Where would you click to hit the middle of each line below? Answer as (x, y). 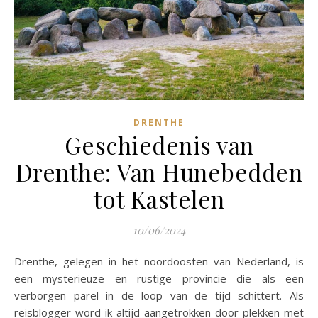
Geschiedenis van (159, 144)
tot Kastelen (159, 198)
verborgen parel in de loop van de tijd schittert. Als (159, 295)
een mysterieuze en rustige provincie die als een (159, 278)
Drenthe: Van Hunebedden (159, 171)
